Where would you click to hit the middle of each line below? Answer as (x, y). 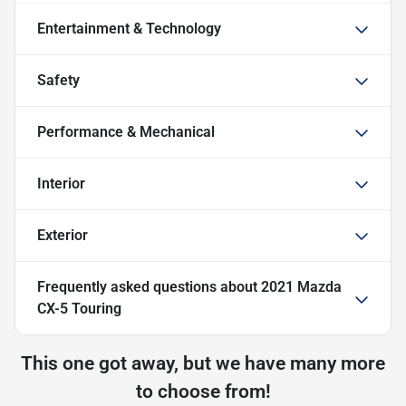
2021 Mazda (301, 286)
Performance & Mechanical (126, 131)
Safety (58, 80)
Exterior (63, 235)
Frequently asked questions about (149, 286)
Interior (61, 183)
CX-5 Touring (79, 308)
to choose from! (203, 391)
